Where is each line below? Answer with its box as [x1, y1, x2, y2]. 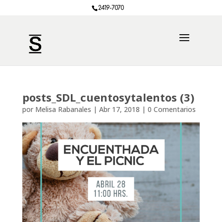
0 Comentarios [147, 105, 196, 114]
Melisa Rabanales [35, 105, 91, 114]
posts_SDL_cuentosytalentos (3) [22, 90, 194, 105]
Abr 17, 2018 [99, 105, 140, 114]
